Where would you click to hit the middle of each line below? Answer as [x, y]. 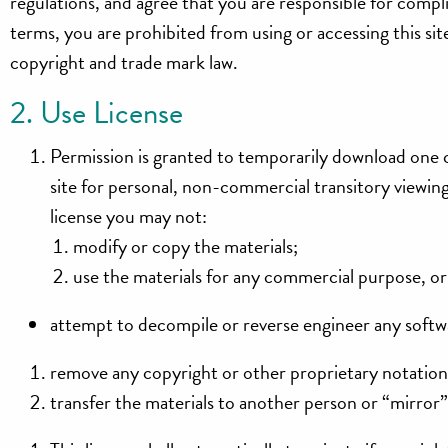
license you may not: [129, 215]
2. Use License [97, 112]
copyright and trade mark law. [124, 61]
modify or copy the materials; [185, 245]
